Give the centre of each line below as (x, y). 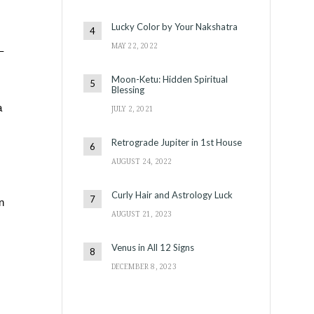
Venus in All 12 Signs (152, 247)
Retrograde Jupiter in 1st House (176, 142)
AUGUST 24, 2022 (142, 161)
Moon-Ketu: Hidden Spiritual (169, 79)
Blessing (128, 89)
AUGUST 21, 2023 (142, 213)
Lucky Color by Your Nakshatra (174, 26)
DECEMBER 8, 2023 (144, 266)
